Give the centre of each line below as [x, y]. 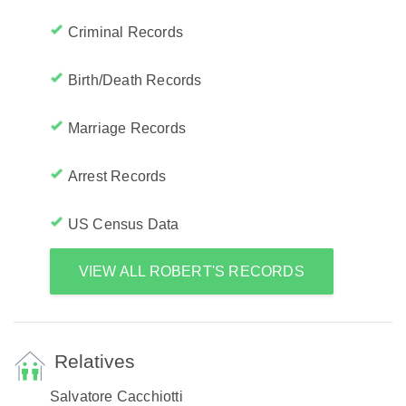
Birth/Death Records [135, 80]
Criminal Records [126, 32]
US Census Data [123, 224]
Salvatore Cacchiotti [116, 396]
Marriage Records [127, 128]
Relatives [94, 361]
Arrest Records [117, 176]
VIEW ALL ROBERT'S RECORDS [191, 271]
